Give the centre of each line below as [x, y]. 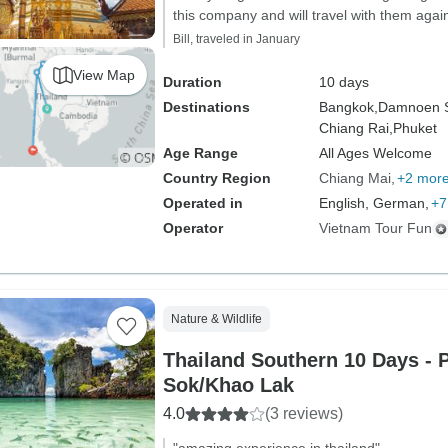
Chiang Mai [354, 178]
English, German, [373, 203]
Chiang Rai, [355, 128]
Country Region [216, 178]
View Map [103, 74]
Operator [192, 228]
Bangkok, [348, 107]
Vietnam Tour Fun [375, 228]
